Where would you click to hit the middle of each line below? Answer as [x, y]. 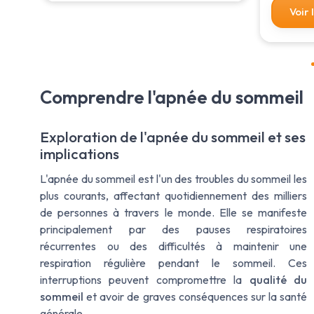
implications [80, 153]
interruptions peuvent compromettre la [145, 279]
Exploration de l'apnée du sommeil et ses [173, 136]
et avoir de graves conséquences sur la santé [195, 296]
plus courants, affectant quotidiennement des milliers [173, 195]
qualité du [278, 279]
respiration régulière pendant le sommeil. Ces [173, 262]
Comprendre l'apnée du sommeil [172, 97]
